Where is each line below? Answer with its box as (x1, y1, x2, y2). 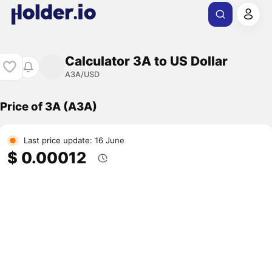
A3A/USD (64, 69, 100, 79)
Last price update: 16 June (23, 135, 124, 146)
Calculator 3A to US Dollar (64, 53, 228, 69)
